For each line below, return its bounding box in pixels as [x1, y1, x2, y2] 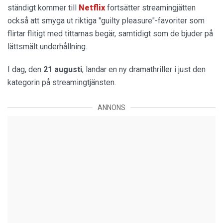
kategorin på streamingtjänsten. [7, 78, 116, 87]
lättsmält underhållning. [7, 42, 89, 51]
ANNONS [98, 104, 125, 111]
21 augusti [41, 65, 82, 74]
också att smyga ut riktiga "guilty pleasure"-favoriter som [7, 16, 205, 25]
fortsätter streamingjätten [107, 3, 196, 12]
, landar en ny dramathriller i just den [82, 65, 206, 74]
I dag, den [7, 65, 41, 74]
